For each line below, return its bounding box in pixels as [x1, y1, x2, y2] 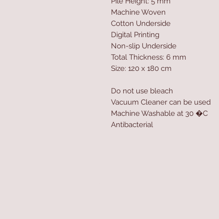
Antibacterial [111, 120, 153, 129]
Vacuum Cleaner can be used [111, 98, 211, 107]
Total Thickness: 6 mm [111, 53, 186, 62]
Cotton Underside [111, 19, 171, 28]
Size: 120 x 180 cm [111, 64, 172, 73]
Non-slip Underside [111, 42, 176, 50]
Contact [94, 189, 120, 198]
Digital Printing [111, 30, 159, 39]
